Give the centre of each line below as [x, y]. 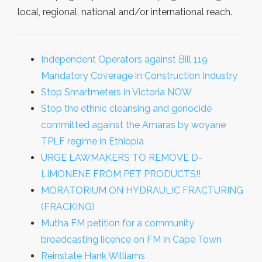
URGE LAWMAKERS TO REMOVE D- [122, 158]
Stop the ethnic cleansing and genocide [126, 108]
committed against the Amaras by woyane [133, 125]
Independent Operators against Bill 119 [124, 59]
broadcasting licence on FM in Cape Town [131, 239]
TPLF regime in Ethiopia [92, 141]
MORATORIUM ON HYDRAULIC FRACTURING [142, 190]
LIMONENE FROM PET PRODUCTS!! [121, 174]
